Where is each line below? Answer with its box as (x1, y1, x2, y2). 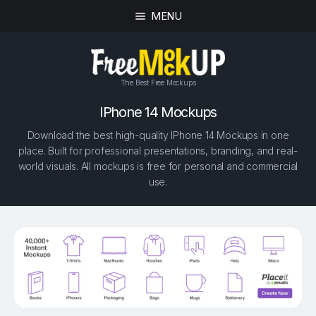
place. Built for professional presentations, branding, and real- (18, 145, 298, 157)
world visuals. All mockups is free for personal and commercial (18, 160, 298, 173)
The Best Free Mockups (120, 78, 196, 87)
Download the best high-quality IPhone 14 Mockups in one (27, 129, 289, 142)
